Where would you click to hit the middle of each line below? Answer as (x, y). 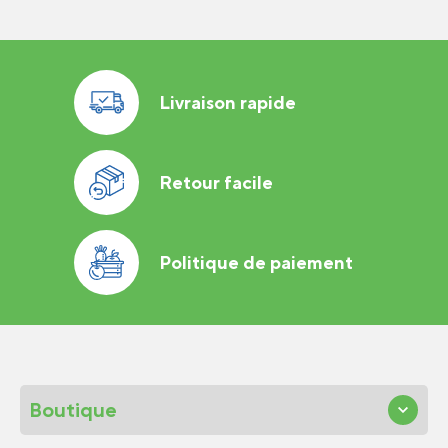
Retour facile (216, 182)
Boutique (73, 410)
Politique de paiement (256, 262)
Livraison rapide (227, 102)
